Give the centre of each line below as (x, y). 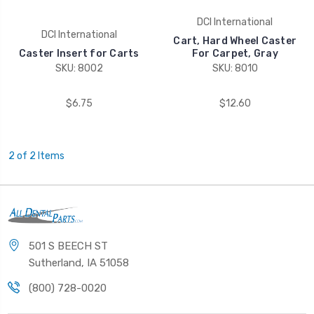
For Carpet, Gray (235, 54)
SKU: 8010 (235, 69)
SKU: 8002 (79, 69)
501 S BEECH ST (68, 246)
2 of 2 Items (36, 156)
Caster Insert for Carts (79, 54)
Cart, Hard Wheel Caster (235, 41)
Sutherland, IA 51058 (79, 262)
